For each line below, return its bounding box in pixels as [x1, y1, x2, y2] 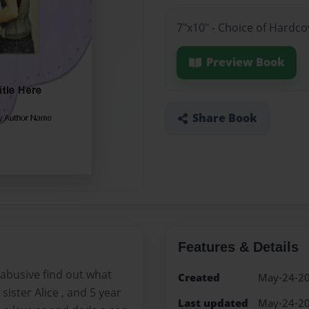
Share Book [192, 110, 257, 126]
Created [177, 270, 220, 285]
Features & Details [177, 239, 299, 255]
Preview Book [206, 54, 285, 70]
